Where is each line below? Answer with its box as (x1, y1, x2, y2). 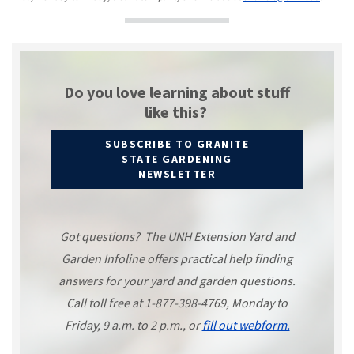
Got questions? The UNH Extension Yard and (59, 228, 295, 245)
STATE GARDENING (122, 152, 232, 167)
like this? (144, 102, 210, 122)
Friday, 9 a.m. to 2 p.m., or (64, 317, 202, 333)
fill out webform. (201, 317, 290, 333)
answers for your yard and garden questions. (58, 273, 296, 289)
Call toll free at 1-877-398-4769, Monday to (66, 295, 288, 311)
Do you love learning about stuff (64, 82, 290, 103)
